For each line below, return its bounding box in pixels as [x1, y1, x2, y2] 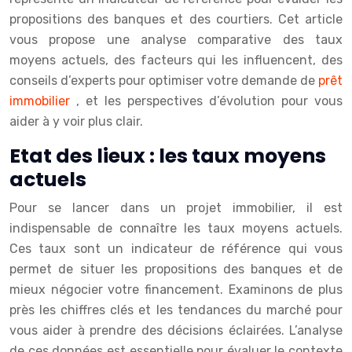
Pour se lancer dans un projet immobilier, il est [9, 200, 343, 216]
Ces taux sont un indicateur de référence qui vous [9, 241, 343, 257]
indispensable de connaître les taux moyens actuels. [9, 221, 343, 236]
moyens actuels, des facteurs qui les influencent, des [9, 53, 343, 68]
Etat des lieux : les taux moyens [9, 142, 326, 170]
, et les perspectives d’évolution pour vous [76, 93, 343, 109]
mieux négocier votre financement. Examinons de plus [9, 282, 343, 298]
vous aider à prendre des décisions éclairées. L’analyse [9, 323, 343, 339]
